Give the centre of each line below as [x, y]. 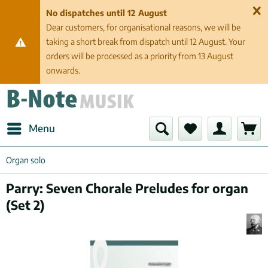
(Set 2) [25, 205]
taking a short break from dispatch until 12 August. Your [146, 42]
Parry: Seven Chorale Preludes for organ [127, 188]
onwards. [63, 70]
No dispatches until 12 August [107, 13]
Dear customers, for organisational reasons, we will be [144, 27]
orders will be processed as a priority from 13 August [140, 56]
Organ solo [26, 160]
